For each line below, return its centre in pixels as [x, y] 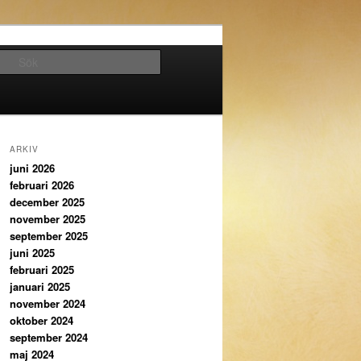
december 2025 [47, 202]
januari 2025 [40, 287]
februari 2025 [42, 270]
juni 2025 [32, 253]
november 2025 [48, 219]
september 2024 [49, 338]
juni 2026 [32, 168]
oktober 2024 [41, 321]
